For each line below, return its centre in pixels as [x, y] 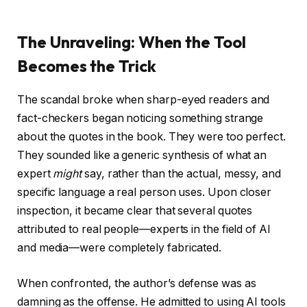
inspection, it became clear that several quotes [135, 211]
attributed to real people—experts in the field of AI [144, 230]
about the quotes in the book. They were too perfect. [151, 137]
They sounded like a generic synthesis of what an [142, 156]
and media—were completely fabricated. [120, 248]
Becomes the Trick [87, 66]
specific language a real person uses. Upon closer [145, 193]
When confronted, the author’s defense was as [137, 283]
